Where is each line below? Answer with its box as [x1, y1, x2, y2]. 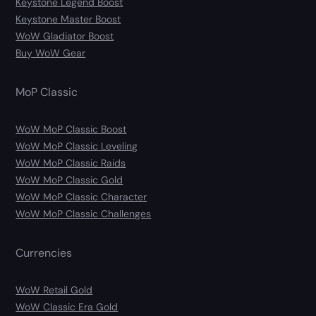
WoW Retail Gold [16, 283, 93, 296]
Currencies [16, 245, 73, 260]
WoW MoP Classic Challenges [16, 207, 152, 220]
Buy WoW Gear [16, 46, 86, 59]
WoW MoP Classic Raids [16, 156, 126, 169]
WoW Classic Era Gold [16, 300, 119, 313]
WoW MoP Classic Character [16, 190, 147, 203]
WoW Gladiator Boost [16, 29, 114, 42]
